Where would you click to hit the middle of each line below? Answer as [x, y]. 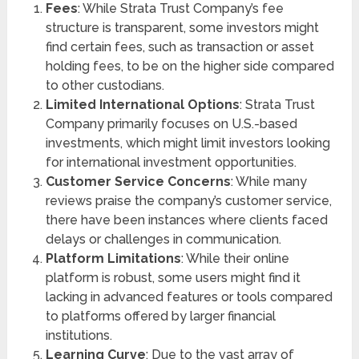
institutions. [79, 335]
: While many [268, 181]
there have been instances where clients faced [186, 220]
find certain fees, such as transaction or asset [179, 46]
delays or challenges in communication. [163, 239]
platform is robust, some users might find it [173, 277]
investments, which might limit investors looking [188, 143]
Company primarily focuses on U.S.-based [171, 123]
